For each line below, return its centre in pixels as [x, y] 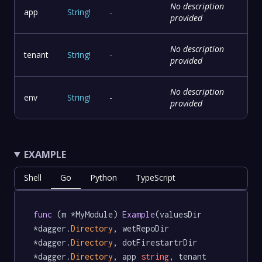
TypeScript [156, 177]
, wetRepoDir [143, 228]
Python [104, 177]
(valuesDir [181, 214]
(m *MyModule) [87, 214]
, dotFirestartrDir [157, 242]
